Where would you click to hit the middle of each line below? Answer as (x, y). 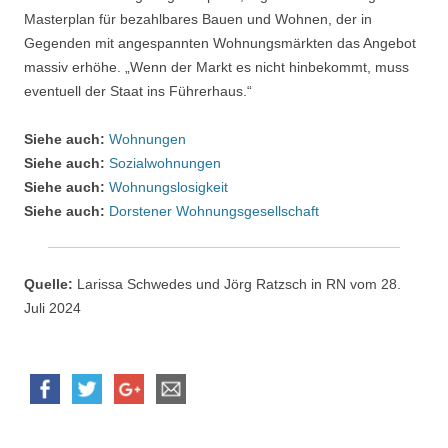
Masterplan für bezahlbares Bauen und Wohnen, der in (198, 19)
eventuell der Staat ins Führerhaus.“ (138, 91)
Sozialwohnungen (165, 163)
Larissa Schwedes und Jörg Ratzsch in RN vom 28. (237, 284)
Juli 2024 (52, 308)
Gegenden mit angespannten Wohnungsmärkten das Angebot (220, 43)
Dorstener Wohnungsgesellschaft (214, 211)
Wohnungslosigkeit (166, 187)
